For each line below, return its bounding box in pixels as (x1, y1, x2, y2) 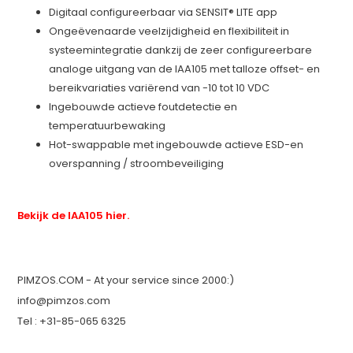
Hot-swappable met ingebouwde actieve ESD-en (49, 136, 304, 152)
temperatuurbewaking (49, 117, 166, 133)
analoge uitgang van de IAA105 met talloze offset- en (49, 61, 321, 76)
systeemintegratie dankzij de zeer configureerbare (49, 42, 313, 58)
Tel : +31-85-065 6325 (17, 313, 127, 329)
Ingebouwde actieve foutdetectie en (49, 98, 238, 114)
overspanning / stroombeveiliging (49, 155, 225, 171)
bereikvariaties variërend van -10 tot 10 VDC (49, 80, 270, 95)
